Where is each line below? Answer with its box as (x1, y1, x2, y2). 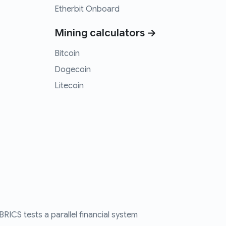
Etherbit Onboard (54, 4, 120, 15)
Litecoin (54, 81, 84, 91)
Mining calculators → (54, 27, 156, 40)
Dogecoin (54, 65, 91, 75)
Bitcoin (54, 48, 80, 59)
